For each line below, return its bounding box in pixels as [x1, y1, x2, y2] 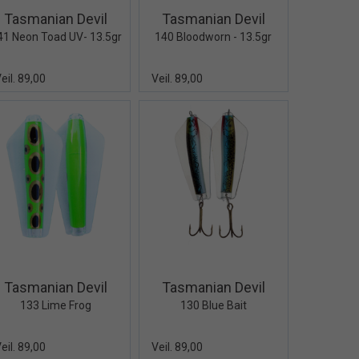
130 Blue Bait [179, 298, 247, 312]
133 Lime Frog [20, 298, 92, 312]
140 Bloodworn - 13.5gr [155, 30, 272, 44]
